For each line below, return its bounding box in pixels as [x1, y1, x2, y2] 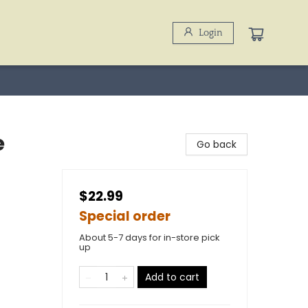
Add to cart [145, 270, 199, 284]
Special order [79, 207, 170, 225]
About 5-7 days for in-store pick [79, 231, 220, 244]
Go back [197, 137, 236, 151]
